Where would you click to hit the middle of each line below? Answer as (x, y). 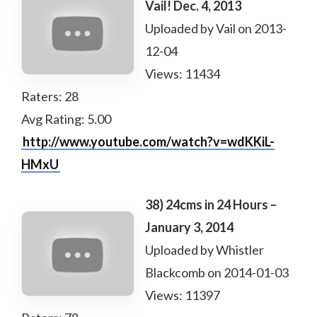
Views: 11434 (183, 74)
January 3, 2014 (189, 227)
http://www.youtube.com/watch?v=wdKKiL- (149, 142)
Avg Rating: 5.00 (66, 119)
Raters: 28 (50, 96)
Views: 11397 (183, 295)
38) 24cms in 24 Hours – (211, 204)
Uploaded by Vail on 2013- (216, 28)
